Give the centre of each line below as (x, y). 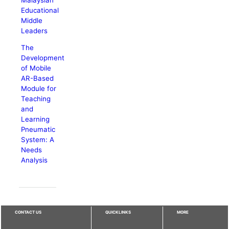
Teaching (36, 99)
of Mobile (36, 68)
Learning (36, 119)
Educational (40, 10)
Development (43, 58)
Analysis (35, 160)
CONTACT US (28, 212)
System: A (38, 140)
